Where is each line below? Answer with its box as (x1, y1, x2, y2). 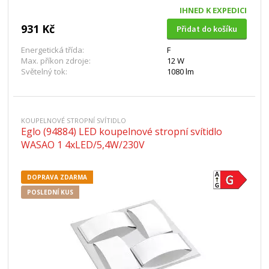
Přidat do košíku (176, 23, 237, 34)
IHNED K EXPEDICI (179, 5, 247, 16)
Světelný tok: (21, 66, 68, 77)
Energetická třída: (21, 44, 85, 55)
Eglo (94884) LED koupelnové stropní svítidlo (21, 125, 223, 138)
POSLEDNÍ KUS (27, 188, 74, 196)
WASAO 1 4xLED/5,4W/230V (21, 138, 145, 151)
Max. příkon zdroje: (21, 55, 91, 66)
